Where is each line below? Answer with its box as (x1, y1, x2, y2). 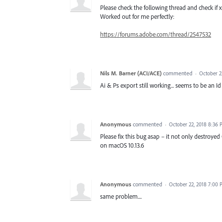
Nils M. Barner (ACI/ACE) (100, 69, 162, 77)
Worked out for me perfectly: (100, 12, 174, 20)
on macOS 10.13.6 (100, 141, 144, 149)
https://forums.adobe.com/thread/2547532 (100, 30, 211, 38)
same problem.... (100, 192, 142, 200)
